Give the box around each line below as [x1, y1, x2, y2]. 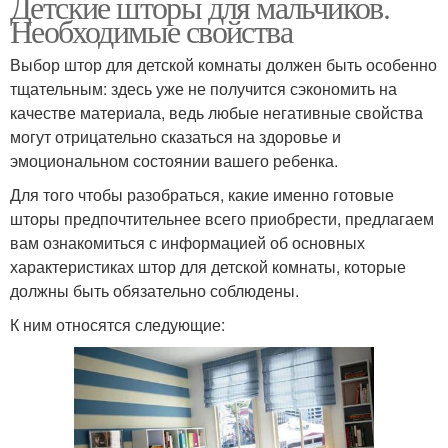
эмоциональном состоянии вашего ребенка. [10, 149, 338, 173]
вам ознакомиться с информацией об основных [10, 231, 365, 255]
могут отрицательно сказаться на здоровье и [10, 125, 341, 149]
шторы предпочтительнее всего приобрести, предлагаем [10, 207, 434, 231]
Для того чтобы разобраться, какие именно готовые [10, 183, 394, 207]
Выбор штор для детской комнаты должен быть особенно [10, 53, 437, 77]
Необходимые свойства [10, 9, 292, 53]
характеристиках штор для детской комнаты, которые [10, 255, 406, 279]
